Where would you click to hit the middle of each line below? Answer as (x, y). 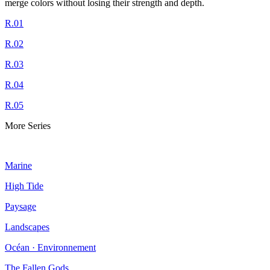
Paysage (20, 206)
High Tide (24, 186)
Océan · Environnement (50, 247)
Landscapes (27, 227)
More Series (28, 125)
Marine (18, 165)
